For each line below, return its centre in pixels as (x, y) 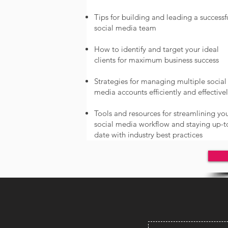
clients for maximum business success (156, 60)
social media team (125, 28)
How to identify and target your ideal (156, 49)
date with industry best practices (148, 135)
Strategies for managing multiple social (160, 81)
